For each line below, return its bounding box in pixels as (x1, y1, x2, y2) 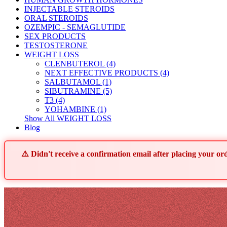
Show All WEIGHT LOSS (24, 114, 111, 123)
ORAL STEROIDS (24, 14, 88, 22)
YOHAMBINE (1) (45, 105, 106, 113)
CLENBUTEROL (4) (45, 59, 116, 68)
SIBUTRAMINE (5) (45, 87, 112, 95)
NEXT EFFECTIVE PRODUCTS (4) (45, 68, 169, 77)
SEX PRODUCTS (24, 32, 86, 41)
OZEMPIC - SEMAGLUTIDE (24, 23, 126, 31)
